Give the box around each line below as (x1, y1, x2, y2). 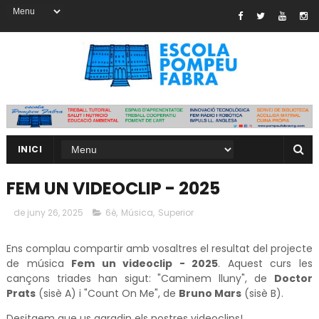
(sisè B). (241, 286, 283, 301)
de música (6, 256, 72, 271)
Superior (157, 206, 194, 219)
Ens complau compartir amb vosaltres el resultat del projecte (6, 241, 313, 256)
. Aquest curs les (218, 256, 313, 271)
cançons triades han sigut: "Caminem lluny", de (6, 271, 275, 286)
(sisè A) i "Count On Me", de (35, 286, 179, 301)
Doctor (274, 271, 313, 286)
